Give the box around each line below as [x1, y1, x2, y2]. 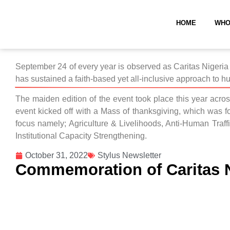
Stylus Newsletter [98, 151, 161, 160]
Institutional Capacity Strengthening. [15, 131, 147, 140]
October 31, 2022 [25, 151, 88, 160]
